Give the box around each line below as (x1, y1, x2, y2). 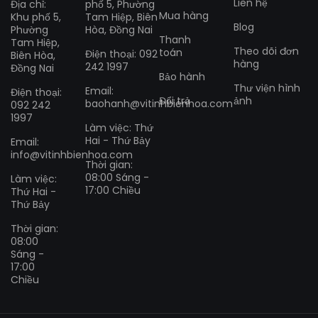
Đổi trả (159, 93, 190, 108)
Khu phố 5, (11, 9, 61, 24)
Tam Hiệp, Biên (84, 9, 158, 24)
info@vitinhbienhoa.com (11, 147, 133, 162)
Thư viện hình (233, 80, 300, 95)
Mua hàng (159, 8, 209, 23)
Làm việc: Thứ (84, 120, 153, 135)
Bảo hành (159, 69, 205, 84)
